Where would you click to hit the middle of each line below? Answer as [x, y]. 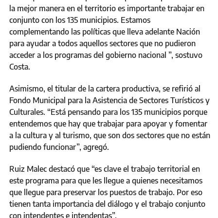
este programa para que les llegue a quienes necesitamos [106, 181]
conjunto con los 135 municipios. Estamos [80, 20]
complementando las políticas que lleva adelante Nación [105, 32]
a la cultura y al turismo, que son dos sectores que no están [110, 136]
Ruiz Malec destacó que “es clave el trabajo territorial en [105, 169]
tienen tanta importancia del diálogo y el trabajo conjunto [107, 204]
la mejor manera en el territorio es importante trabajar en [107, 9]
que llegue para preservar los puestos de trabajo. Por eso [106, 192]
